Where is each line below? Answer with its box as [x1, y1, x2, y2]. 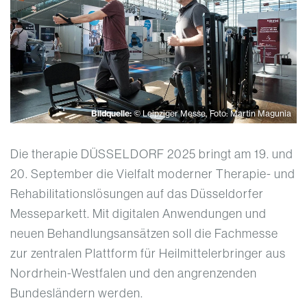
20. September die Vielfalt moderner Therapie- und [10, 166, 295, 182]
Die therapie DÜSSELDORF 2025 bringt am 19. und [10, 146, 293, 162]
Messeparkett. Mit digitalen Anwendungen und [10, 206, 267, 222]
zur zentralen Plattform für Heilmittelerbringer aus [10, 245, 286, 262]
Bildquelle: [91, 108, 134, 119]
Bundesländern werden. [10, 285, 143, 302]
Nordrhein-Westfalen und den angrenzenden [10, 265, 257, 282]
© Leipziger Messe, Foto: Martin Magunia [134, 108, 291, 119]
